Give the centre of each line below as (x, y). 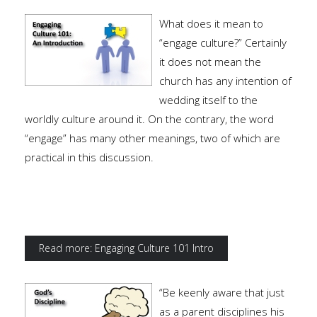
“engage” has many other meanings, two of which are (152, 138)
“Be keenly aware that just (222, 293)
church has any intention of (225, 81)
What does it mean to (211, 24)
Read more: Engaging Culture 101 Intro (126, 248)
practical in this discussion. (89, 157)
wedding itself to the (208, 100)
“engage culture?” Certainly (223, 43)
